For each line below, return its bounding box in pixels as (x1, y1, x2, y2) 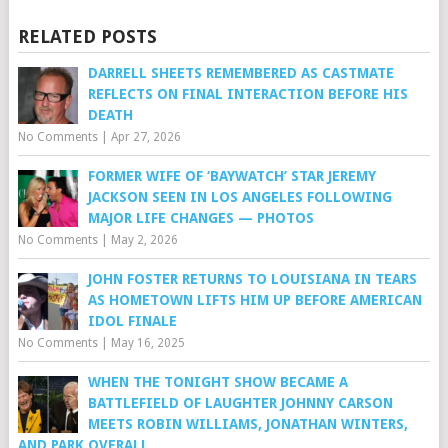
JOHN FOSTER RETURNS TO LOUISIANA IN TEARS (87, 271, 417, 288)
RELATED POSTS (17, 26, 157, 48)
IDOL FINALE (87, 313, 177, 330)
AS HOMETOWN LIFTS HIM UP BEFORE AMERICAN (87, 292, 422, 309)
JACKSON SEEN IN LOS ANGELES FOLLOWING (87, 189, 392, 206)
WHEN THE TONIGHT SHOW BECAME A (87, 374, 348, 391)
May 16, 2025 (110, 336, 185, 351)
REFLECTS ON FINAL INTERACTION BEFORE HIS (87, 86, 408, 103)
